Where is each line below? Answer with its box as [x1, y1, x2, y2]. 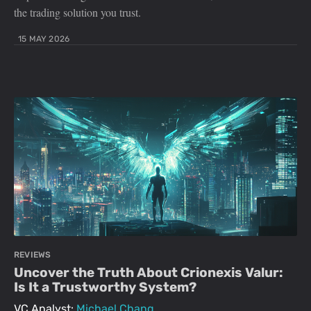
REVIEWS [14, 250, 51, 260]
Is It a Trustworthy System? [14, 279, 196, 296]
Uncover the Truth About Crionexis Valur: [14, 264, 283, 281]
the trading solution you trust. [14, 5, 141, 20]
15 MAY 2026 [18, 34, 70, 44]
